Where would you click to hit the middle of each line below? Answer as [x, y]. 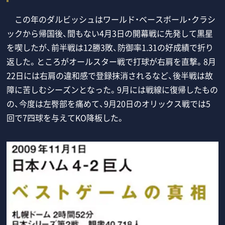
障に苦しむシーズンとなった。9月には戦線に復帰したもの [113, 89]
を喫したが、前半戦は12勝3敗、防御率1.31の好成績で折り [110, 47]
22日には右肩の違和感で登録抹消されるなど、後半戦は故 [110, 75]
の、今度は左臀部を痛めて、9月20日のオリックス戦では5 [109, 103]
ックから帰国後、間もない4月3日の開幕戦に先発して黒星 [110, 33]
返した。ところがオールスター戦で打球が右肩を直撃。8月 [111, 61]
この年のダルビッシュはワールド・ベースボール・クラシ [111, 19]
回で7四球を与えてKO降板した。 [66, 117]
